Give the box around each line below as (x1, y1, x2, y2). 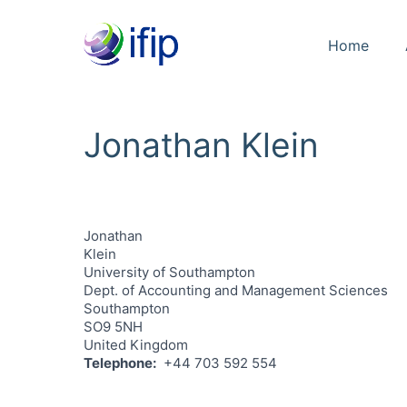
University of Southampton (84, 263, 255, 281)
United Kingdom (84, 336, 188, 353)
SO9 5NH (84, 318, 143, 335)
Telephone (84, 354, 153, 372)
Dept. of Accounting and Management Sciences (84, 282, 388, 299)
